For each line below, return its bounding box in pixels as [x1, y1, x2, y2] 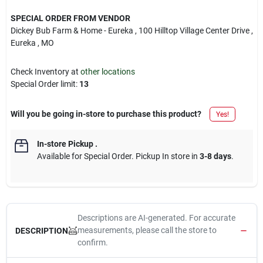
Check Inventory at [10, 67, 80, 76]
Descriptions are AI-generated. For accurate [77, 213, 235, 222]
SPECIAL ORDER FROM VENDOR [10, 14, 130, 23]
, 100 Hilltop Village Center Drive [134, 26, 249, 35]
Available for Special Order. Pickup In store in [36, 151, 200, 161]
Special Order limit [10, 79, 76, 89]
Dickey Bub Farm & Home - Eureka [10, 26, 133, 35]
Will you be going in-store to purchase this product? [10, 109, 201, 119]
